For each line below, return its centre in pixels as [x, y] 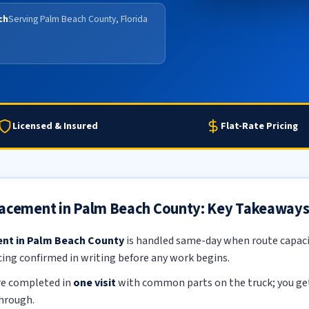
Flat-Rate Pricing [259, 126]
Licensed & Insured [55, 126]
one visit [94, 283]
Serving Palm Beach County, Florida [78, 19]
